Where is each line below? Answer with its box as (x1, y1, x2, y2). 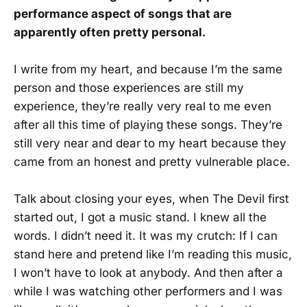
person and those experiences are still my (14, 81, 244, 95)
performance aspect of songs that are (14, 7, 232, 21)
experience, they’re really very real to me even (14, 99, 271, 114)
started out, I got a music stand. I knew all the (14, 210, 267, 225)
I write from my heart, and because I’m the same (14, 62, 282, 77)
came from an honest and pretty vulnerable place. (14, 155, 290, 169)
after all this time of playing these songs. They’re (14, 118, 282, 132)
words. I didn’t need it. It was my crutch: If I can (14, 229, 278, 243)
